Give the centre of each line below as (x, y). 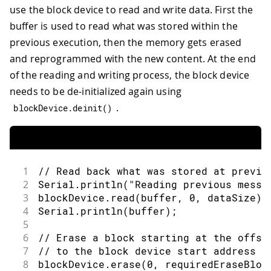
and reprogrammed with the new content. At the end (133, 58)
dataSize (228, 197)
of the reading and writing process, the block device (130, 75)
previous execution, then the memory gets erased (126, 42)
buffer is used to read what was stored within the (124, 26)
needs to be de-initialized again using (96, 91)
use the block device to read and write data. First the (132, 9)
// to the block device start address (147, 250)
